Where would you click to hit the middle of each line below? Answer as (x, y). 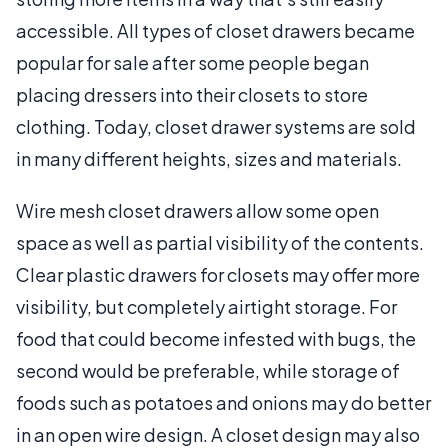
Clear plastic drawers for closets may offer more (218, 274)
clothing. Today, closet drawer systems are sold (216, 126)
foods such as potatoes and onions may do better (223, 402)
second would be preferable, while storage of (208, 370)
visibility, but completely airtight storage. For (206, 306)
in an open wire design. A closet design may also (218, 434)
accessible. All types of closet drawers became (215, 30)
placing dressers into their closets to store (192, 94)
